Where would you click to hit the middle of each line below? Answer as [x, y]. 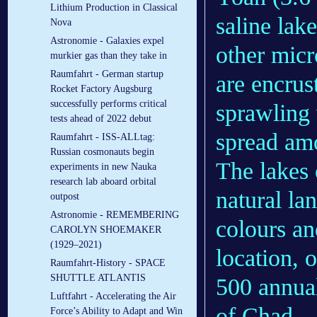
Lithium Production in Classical [114, 8]
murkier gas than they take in [109, 56]
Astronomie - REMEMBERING [115, 215]
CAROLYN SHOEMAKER [106, 230]
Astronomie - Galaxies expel [107, 41]
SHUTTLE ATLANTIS [98, 278]
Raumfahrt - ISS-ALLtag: [103, 137]
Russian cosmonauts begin [102, 152]
